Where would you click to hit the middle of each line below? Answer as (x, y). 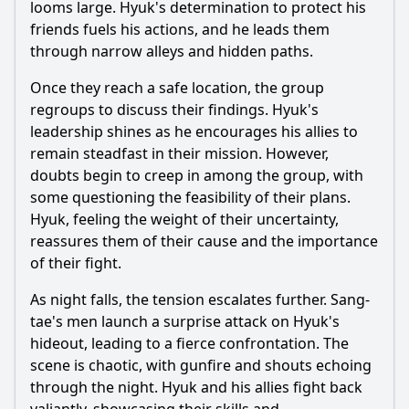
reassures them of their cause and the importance (204, 241)
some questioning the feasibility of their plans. (190, 197)
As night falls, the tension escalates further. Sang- (200, 299)
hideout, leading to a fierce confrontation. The (189, 343)
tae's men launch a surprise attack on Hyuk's (185, 321)
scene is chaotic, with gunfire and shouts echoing (201, 365)
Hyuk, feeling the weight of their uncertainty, (184, 219)
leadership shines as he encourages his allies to (194, 131)
